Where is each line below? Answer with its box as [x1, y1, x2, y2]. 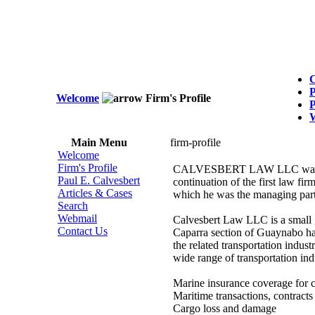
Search [58, 200, 88, 212]
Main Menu [70, 136, 127, 148]
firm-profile [170, 136, 221, 148]
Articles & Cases [58, 187, 132, 199]
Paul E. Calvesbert [58, 174, 140, 186]
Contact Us [58, 225, 108, 237]
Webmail [58, 212, 97, 224]
